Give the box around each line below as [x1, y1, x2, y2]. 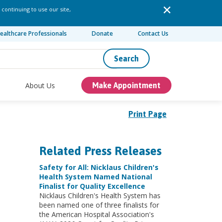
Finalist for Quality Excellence [39, 181, 145, 191]
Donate [92, 29, 113, 38]
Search [114, 54, 139, 63]
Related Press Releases [39, 144, 162, 158]
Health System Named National [39, 172, 152, 181]
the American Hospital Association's [39, 210, 154, 219]
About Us [25, 80, 55, 90]
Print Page [128, 110, 166, 118]
